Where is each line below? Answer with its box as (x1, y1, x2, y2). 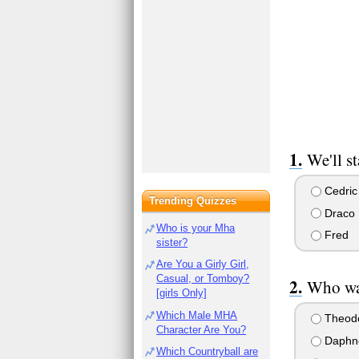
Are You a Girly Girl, (156, 258, 250, 271)
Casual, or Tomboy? (156, 272, 250, 285)
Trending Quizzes (149, 195, 237, 207)
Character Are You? (156, 323, 247, 336)
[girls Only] (156, 287, 208, 300)
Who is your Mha (156, 222, 236, 234)
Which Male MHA (156, 309, 238, 321)
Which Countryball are (156, 345, 259, 357)
